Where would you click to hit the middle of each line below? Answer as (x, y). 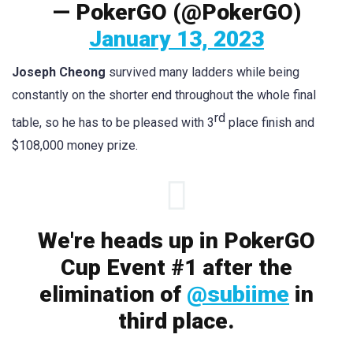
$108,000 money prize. (75, 146)
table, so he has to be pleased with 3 (113, 123)
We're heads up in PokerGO (176, 241)
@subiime (238, 295)
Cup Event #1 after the (176, 268)
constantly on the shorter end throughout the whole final (164, 95)
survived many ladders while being (203, 72)
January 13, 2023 (176, 39)
